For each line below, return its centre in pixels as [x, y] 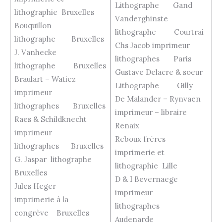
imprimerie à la [41, 200]
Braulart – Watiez [52, 79]
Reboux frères [143, 139]
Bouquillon [33, 26]
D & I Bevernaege [151, 179]
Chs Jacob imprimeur [152, 46]
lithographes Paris [153, 59]
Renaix [127, 126]
